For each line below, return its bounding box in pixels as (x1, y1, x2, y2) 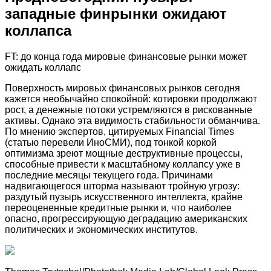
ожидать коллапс (5, 62, 81, 73)
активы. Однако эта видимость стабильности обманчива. (5, 115, 260, 126)
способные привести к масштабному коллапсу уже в (5, 158, 241, 169)
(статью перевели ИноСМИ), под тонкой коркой (5, 137, 217, 148)
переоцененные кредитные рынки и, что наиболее (5, 202, 232, 213)
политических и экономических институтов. (5, 224, 198, 235)
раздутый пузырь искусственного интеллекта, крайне (5, 191, 243, 202)
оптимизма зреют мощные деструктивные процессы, (5, 148, 243, 158)
